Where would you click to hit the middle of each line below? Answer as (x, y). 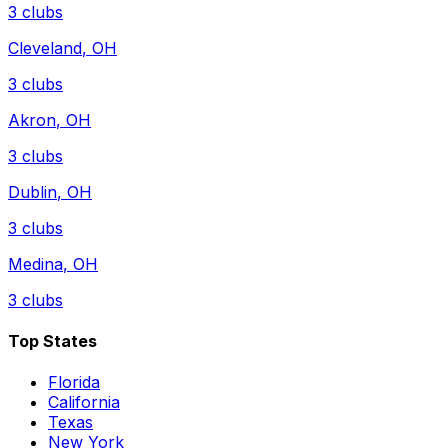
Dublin (32, 191)
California (84, 402)
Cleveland (45, 47)
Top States (52, 340)
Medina (35, 263)
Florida (74, 382)
